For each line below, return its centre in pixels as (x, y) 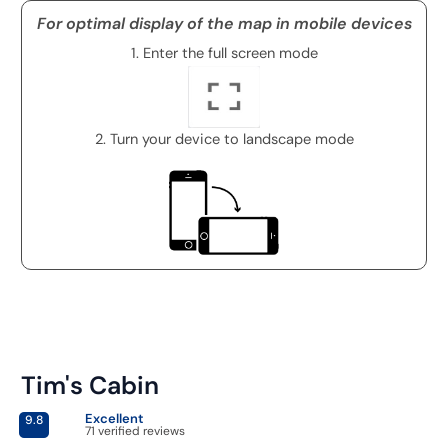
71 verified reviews (134, 430)
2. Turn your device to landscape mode (224, 139)
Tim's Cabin (89, 385)
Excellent (113, 418)
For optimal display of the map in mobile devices (224, 23)
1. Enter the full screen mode (224, 53)
